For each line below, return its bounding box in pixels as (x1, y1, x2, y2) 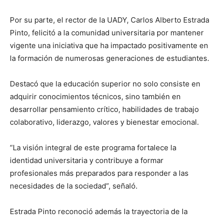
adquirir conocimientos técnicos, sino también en (10, 92, 181, 102)
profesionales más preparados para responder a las (10, 168, 189, 178)
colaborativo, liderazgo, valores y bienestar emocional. (10, 117, 199, 127)
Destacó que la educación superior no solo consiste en (10, 79, 200, 89)
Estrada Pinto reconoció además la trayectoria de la (10, 207, 188, 217)
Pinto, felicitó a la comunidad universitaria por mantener (10, 28, 204, 38)
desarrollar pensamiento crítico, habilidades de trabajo (10, 105, 199, 114)
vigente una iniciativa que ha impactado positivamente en (10, 41, 208, 51)
